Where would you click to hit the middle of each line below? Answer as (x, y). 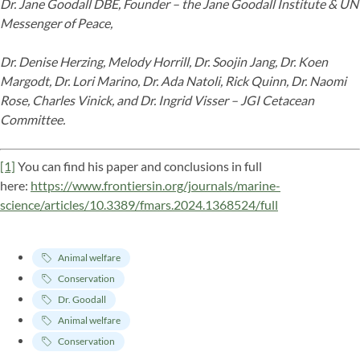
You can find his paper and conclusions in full (139, 166)
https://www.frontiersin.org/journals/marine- (155, 186)
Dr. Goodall (82, 300)
